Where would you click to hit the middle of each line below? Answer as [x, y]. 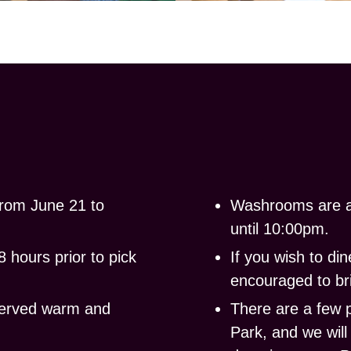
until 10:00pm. [280, 228]
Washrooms [272, 205]
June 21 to [67, 205]
